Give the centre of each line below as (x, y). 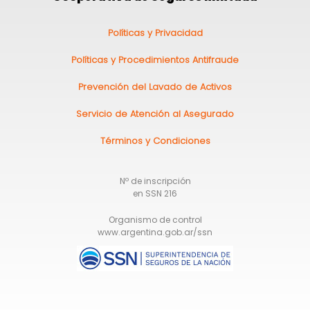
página (53, 84)
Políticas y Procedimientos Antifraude (155, 60)
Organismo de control (155, 219)
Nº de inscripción (155, 181)
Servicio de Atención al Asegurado (155, 113)
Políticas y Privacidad (155, 33)
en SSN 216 (155, 193)
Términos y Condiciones (155, 140)
